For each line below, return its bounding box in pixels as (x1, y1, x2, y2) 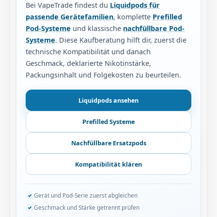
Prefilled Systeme (82, 117, 135, 126)
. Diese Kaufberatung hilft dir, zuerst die (55, 35, 186, 45)
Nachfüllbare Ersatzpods (71, 138, 146, 147)
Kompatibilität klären (75, 159, 142, 169)
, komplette (113, 12, 153, 21)
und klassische (71, 24, 123, 33)
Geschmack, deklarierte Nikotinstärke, (26, 59, 151, 68)
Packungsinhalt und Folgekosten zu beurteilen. (26, 70, 181, 79)
